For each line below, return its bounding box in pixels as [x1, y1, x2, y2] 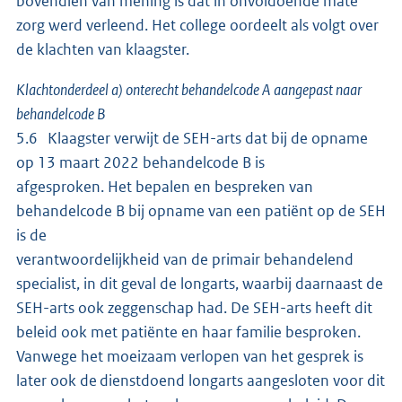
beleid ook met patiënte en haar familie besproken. [16, 321, 361, 342]
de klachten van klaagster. [16, 39, 189, 59]
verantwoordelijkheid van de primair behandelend [16, 249, 354, 269]
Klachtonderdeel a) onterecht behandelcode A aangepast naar [16, 79, 362, 100]
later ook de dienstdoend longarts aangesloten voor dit [16, 370, 385, 390]
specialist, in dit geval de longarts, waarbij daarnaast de [16, 273, 383, 293]
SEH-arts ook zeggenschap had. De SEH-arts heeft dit [16, 297, 372, 318]
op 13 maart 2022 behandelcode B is [16, 152, 267, 172]
